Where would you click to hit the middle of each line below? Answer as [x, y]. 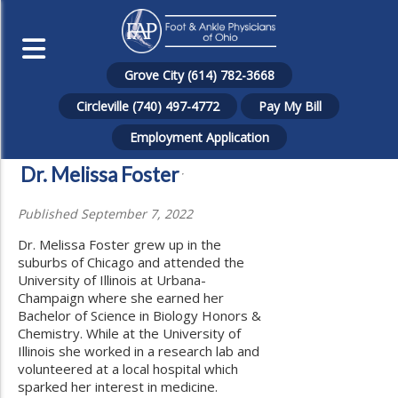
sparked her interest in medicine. [118, 386]
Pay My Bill [290, 106]
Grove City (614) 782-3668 [199, 75]
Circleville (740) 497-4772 [148, 106]
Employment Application [199, 137]
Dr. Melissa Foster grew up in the [119, 244]
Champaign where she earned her [121, 298]
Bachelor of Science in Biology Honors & [139, 315]
